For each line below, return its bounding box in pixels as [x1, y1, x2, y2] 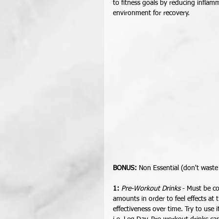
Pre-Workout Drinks [121, 185, 180, 193]
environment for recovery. [113, 10, 194, 17]
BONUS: [113, 165, 137, 172]
